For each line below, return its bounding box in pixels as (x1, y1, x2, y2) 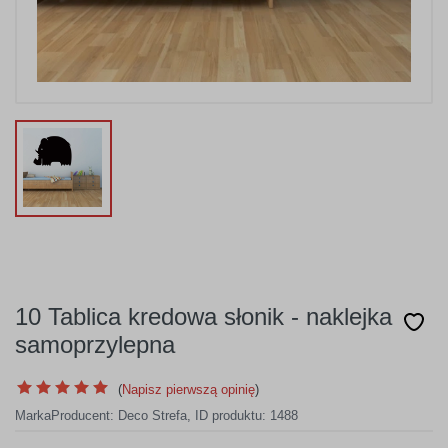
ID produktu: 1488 (195, 408, 298, 423)
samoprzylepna (15, 331, 175, 358)
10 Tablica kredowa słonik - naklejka (15, 303, 392, 330)
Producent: (51, 408, 118, 423)
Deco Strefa (118, 408, 187, 423)
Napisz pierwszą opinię (122, 382, 255, 397)
